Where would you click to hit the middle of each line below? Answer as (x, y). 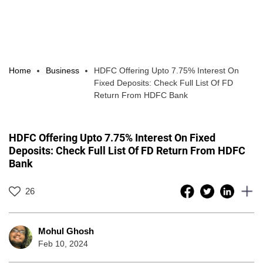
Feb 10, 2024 (63, 243)
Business (63, 70)
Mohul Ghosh (66, 231)
